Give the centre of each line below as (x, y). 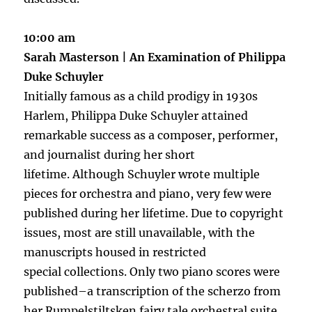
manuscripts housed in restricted (115, 252)
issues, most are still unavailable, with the (140, 232)
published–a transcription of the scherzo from (153, 291)
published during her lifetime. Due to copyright (154, 213)
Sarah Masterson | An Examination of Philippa (155, 57)
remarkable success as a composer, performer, (151, 135)
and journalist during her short (110, 154)
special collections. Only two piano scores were (152, 271)
